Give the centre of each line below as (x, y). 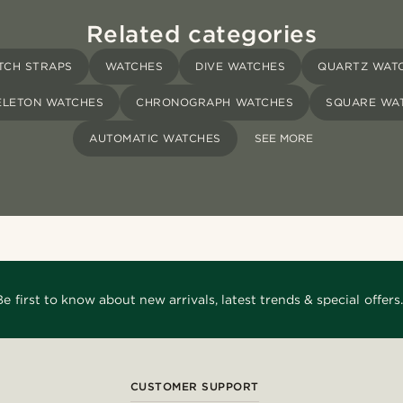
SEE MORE (283, 139)
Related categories (201, 34)
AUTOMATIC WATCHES (155, 139)
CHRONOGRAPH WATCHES (215, 103)
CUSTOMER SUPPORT (194, 387)
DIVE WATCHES (241, 67)
